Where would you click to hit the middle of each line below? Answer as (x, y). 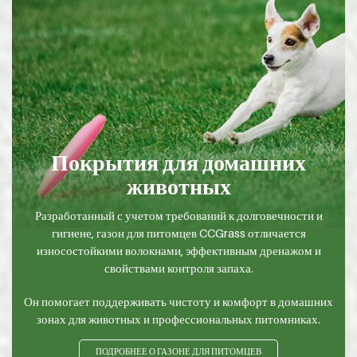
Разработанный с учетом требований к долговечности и (178, 215)
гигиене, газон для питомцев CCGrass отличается (178, 232)
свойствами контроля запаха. (178, 267)
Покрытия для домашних (178, 162)
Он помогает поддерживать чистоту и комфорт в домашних (178, 301)
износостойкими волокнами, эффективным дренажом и (178, 250)
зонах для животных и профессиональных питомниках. (178, 318)
